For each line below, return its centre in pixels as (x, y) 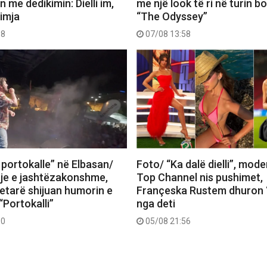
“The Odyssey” (172, 17)
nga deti (156, 204)
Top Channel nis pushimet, (200, 178)
